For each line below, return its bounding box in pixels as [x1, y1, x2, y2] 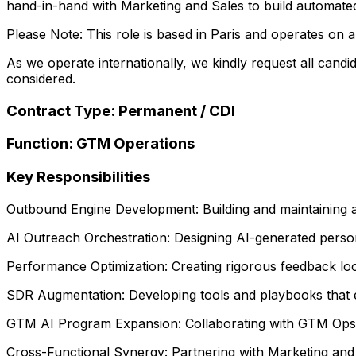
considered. [6, 70, 75, 87]
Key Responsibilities [6, 167, 150, 186]
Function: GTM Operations [6, 134, 195, 153]
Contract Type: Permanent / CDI [6, 101, 235, 120]
